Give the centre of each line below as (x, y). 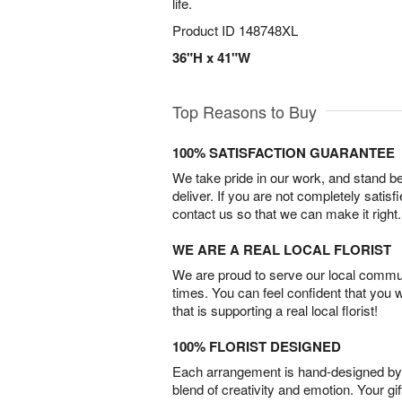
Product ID (205, 30)
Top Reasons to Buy (245, 111)
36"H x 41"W (211, 57)
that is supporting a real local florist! (275, 310)
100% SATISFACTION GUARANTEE (284, 153)
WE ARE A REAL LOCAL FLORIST (282, 249)
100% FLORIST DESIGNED (257, 346)
